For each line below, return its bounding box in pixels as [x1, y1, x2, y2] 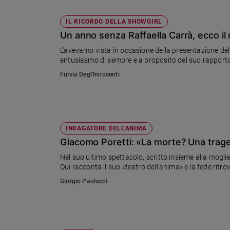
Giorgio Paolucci [60, 178, 107, 185]
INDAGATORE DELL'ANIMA [66, 125, 147, 132]
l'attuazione [60, 11, 99, 20]
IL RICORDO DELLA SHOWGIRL [66, 18, 162, 26]
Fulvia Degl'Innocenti [60, 71, 120, 79]
